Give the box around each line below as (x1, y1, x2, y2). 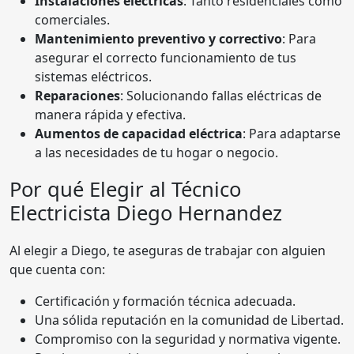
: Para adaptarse (243, 124, 341, 142)
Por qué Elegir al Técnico (9, 175, 241, 203)
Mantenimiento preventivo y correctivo (35, 29, 282, 47)
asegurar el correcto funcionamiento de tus (35, 48, 296, 66)
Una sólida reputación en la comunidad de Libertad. (35, 311, 344, 329)
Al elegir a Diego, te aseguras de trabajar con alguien (9, 241, 326, 259)
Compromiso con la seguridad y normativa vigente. (35, 330, 341, 348)
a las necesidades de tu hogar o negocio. (35, 143, 278, 161)
